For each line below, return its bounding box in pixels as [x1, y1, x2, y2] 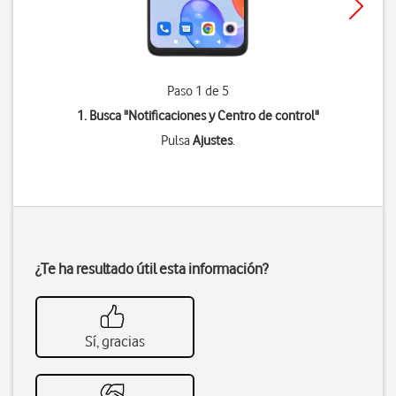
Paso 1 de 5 [166, 83, 229, 99]
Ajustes [192, 133, 232, 148]
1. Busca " [76, 108, 128, 124]
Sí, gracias [85, 332, 145, 350]
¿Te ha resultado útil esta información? [35, 260, 268, 278]
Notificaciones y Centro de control [127, 108, 315, 124]
